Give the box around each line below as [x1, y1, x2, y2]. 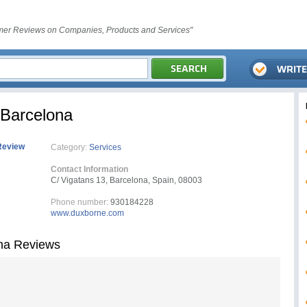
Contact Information [51, 164, 128, 174]
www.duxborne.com [51, 208, 124, 218]
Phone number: [51, 197, 108, 207]
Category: [51, 143, 87, 152]
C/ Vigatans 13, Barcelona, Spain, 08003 [51, 175, 202, 185]
